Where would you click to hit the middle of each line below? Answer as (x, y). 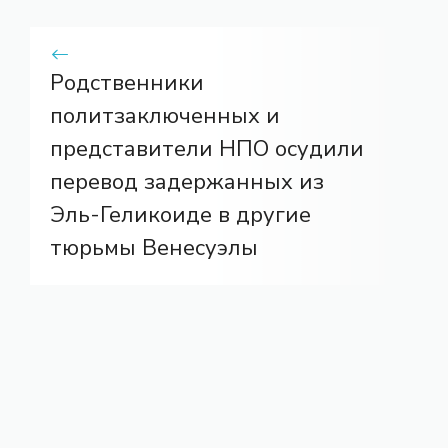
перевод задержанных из (187, 181)
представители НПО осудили (207, 148)
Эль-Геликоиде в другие (180, 214)
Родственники (127, 82)
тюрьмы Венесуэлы (154, 247)
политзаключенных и (165, 115)
